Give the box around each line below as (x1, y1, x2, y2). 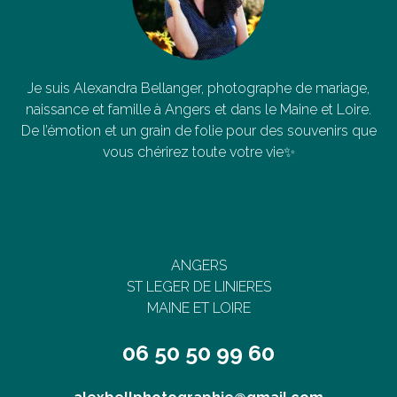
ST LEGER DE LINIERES (126, 277, 271, 295)
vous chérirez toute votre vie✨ (102, 143, 295, 160)
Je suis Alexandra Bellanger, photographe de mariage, (27, 79, 370, 97)
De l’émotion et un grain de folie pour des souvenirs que (20, 121, 377, 139)
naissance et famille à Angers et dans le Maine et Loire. (26, 100, 371, 118)
